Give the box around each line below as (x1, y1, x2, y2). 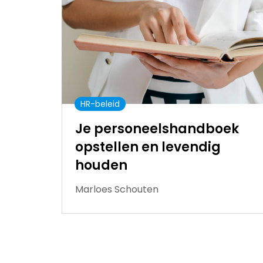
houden (75, 156, 127, 175)
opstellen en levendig (75, 138, 221, 157)
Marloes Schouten (75, 183, 159, 197)
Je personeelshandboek (75, 120, 239, 139)
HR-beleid (80, 98, 120, 110)
